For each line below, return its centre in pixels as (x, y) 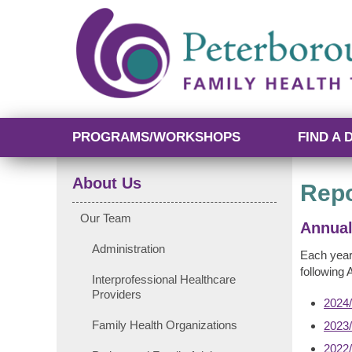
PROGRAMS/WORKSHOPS (156, 137)
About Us (107, 183)
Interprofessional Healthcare (164, 279)
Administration (128, 248)
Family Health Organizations (165, 324)
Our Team (106, 218)
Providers (117, 294)
